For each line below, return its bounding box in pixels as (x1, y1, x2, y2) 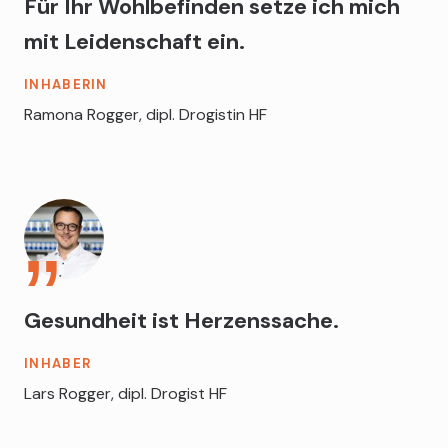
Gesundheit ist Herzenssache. (24, 305, 339, 335)
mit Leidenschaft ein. (24, 26, 245, 56)
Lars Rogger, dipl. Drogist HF (24, 382, 227, 404)
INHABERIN (24, 75, 108, 93)
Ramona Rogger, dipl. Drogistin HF (24, 103, 267, 125)
